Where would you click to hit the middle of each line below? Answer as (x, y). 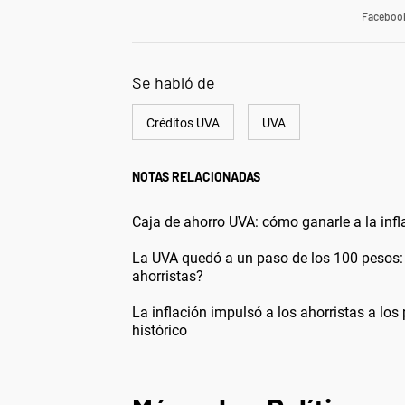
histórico (160, 331)
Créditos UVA (183, 123)
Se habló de (174, 83)
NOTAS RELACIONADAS (196, 177)
